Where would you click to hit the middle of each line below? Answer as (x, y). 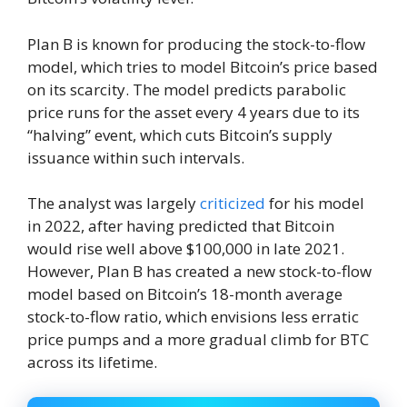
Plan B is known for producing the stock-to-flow (196, 44)
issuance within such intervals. (136, 157)
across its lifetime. (92, 362)
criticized (233, 203)
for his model (315, 203)
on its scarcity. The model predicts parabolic (187, 89)
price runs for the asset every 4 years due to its (194, 112)
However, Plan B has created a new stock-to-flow (199, 272)
